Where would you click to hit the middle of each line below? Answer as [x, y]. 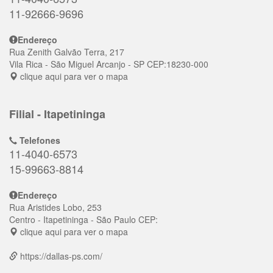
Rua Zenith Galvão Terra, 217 [67, 52]
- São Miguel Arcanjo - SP [95, 64]
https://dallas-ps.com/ [61, 256]
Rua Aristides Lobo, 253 [55, 207]
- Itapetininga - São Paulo [87, 219]
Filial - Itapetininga [57, 114]
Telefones [39, 140]
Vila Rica [26, 64]
